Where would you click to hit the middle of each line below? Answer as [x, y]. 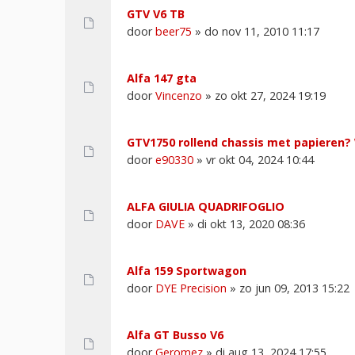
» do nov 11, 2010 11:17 [256, 31]
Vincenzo [179, 95]
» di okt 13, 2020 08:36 [245, 223]
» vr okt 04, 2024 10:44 [254, 159]
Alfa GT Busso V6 [175, 334]
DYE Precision [191, 288]
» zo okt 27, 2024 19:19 [264, 95]
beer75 [174, 31]
